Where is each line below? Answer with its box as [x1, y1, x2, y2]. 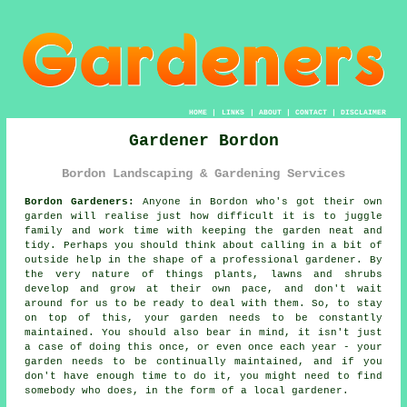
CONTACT [294, 108, 327, 117]
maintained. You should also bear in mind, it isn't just [25, 326, 382, 338]
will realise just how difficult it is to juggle [63, 210, 382, 222]
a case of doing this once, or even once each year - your [25, 341, 382, 352]
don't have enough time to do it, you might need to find [25, 370, 382, 382]
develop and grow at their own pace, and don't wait [25, 283, 382, 294]
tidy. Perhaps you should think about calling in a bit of [25, 239, 382, 251]
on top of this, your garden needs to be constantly [25, 312, 382, 323]
